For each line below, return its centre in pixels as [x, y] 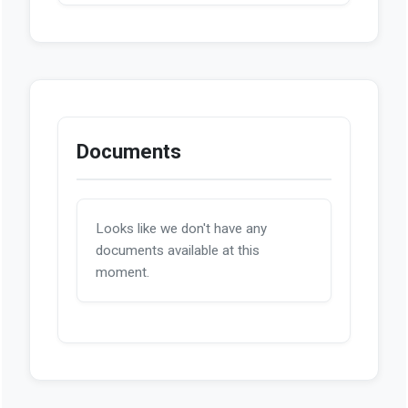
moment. [122, 272]
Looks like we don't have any [181, 228]
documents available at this [177, 250]
